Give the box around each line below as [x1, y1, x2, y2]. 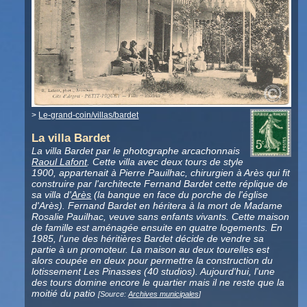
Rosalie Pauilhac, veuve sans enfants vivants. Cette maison [32, 211, 290, 223]
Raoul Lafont [32, 156, 88, 168]
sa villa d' [32, 189, 72, 201]
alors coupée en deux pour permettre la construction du [32, 255, 273, 267]
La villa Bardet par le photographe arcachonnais [32, 145, 241, 157]
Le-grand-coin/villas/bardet [38, 110, 139, 121]
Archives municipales [128, 290, 199, 299]
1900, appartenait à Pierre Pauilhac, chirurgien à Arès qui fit [32, 167, 291, 179]
